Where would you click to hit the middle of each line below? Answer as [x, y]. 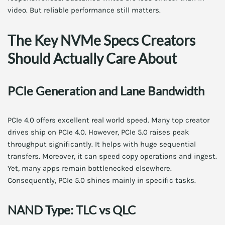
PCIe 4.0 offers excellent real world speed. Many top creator [108, 120]
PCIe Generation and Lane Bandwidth [106, 91]
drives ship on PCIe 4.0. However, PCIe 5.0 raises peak [98, 132]
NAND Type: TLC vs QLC [72, 210]
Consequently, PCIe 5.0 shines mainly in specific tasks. [102, 180]
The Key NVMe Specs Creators [101, 40]
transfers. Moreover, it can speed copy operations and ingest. [112, 156]
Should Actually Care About [92, 58]
